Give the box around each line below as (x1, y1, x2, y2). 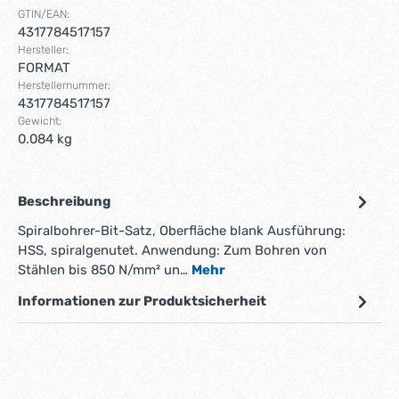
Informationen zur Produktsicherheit (18, 293, 266, 310)
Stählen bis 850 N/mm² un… (18, 262, 191, 279)
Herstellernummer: (18, 78, 110, 93)
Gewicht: (18, 114, 61, 128)
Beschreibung (18, 193, 110, 210)
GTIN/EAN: (18, 7, 69, 21)
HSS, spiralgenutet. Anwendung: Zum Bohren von (18, 242, 327, 259)
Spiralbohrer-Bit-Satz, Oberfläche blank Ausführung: (18, 223, 346, 240)
